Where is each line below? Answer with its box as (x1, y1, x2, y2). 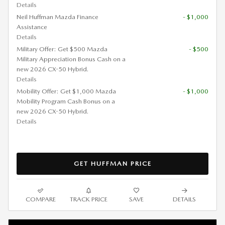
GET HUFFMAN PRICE (73, 160, 152, 168)
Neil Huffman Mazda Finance (17, 13, 98, 21)
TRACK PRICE (69, 195, 107, 203)
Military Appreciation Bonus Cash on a (17, 55, 126, 63)
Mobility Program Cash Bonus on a (17, 97, 115, 105)
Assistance (17, 23, 47, 31)
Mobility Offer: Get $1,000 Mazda (17, 87, 116, 95)
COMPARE (25, 195, 56, 203)
